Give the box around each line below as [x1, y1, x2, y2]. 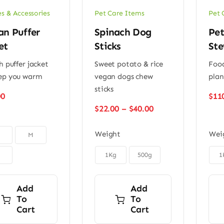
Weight [94, 129, 121, 139]
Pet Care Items [94, 8, 144, 17]
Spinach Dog [94, 26, 151, 38]
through [152, 133, 185, 143]
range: [152, 113, 179, 123]
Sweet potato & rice [94, 59, 163, 69]
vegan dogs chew [94, 72, 153, 81]
